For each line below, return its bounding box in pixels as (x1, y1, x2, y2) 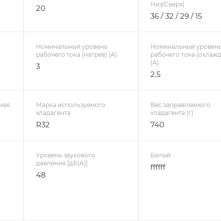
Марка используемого (36, 101, 106, 109)
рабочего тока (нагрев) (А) (36, 50, 117, 58)
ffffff (150, 162, 166, 172)
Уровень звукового (36, 151, 95, 159)
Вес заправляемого (150, 101, 211, 109)
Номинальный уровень (36, 42, 108, 50)
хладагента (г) (150, 109, 194, 116)
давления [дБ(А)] (36, 159, 88, 167)
